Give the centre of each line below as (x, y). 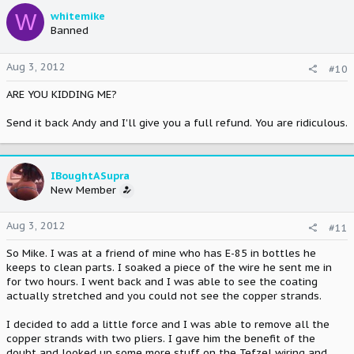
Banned (70, 30)
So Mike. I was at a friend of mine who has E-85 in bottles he (161, 253)
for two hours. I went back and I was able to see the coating (162, 282)
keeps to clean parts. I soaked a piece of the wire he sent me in (169, 267)
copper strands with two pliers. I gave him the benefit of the (161, 339)
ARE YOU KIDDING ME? (62, 94)
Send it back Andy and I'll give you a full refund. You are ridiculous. (177, 122)
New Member (83, 190)
